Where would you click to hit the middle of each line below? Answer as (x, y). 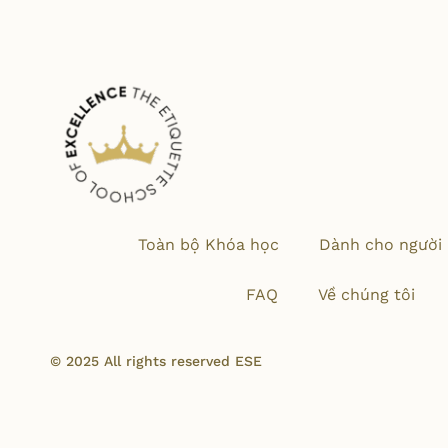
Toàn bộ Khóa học (208, 244)
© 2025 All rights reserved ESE (156, 361)
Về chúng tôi (366, 294)
